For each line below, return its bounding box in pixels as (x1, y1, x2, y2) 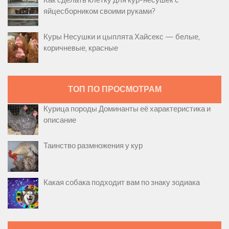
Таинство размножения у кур (43, 141, 143, 150)
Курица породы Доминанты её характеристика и (43, 104, 211, 113)
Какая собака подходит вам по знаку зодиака (43, 177, 200, 187)
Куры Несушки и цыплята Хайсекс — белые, (43, 32, 200, 41)
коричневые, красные (43, 43, 118, 53)
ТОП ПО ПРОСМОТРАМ (67, 84, 162, 94)
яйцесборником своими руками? (43, 6, 155, 16)
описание (43, 115, 76, 125)
